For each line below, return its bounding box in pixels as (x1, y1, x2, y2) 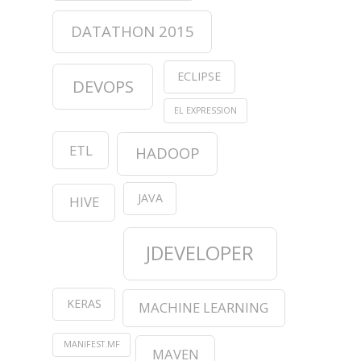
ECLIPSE (177, 68, 222, 84)
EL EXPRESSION (173, 104, 237, 116)
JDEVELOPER (146, 240, 255, 267)
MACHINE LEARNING (139, 298, 269, 317)
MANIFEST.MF (63, 338, 120, 350)
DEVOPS (72, 74, 134, 98)
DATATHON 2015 (70, 20, 194, 41)
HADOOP (135, 143, 200, 164)
